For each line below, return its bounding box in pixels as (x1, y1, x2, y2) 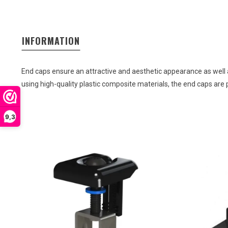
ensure (52, 67, 74, 75)
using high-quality (21, 80, 79, 88)
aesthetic (132, 67, 162, 75)
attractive (85, 67, 117, 75)
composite (100, 80, 137, 88)
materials (137, 80, 168, 88)
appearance (163, 67, 202, 75)
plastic (79, 80, 100, 88)
